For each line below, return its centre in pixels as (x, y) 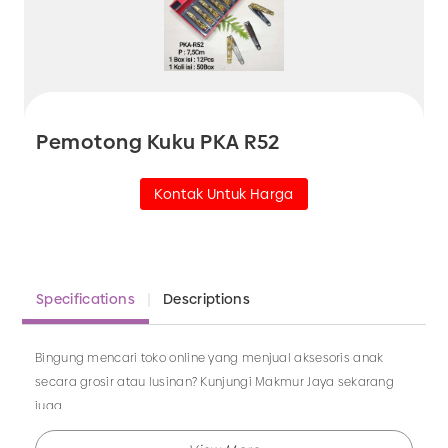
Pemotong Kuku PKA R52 (158, 142)
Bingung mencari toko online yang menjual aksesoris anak (209, 358)
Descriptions (206, 299)
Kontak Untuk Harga (224, 193)
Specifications (85, 299)
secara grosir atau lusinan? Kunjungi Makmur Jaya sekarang (215, 382)
